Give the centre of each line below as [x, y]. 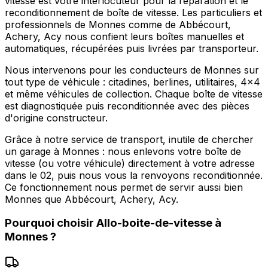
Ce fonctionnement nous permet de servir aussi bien [124, 187]
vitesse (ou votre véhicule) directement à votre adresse [130, 163]
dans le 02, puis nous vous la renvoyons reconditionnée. [134, 175]
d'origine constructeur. [56, 118]
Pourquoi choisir [51, 223]
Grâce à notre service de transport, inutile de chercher [129, 139]
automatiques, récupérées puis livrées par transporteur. [132, 48]
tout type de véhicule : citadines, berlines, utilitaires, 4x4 [133, 82]
